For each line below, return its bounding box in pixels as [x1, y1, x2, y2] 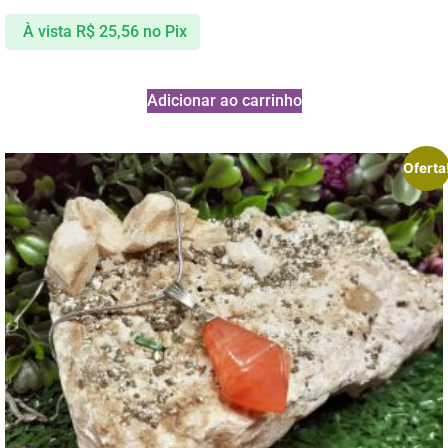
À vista [22, 22, 72, 41]
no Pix [142, 22, 187, 41]
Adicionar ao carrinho [146, 91, 302, 111]
